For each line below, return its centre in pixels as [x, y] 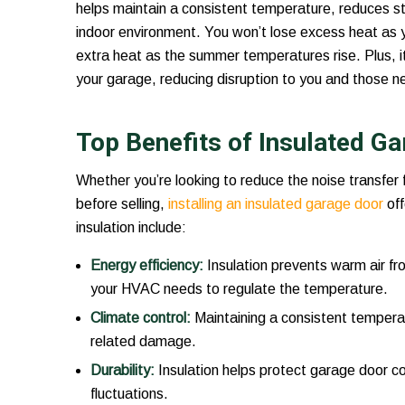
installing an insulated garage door [275, 203]
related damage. [143, 342]
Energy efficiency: [146, 266]
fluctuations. [129, 394]
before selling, [122, 203]
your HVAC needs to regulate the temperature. [239, 289]
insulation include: [131, 227]
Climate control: [140, 318]
